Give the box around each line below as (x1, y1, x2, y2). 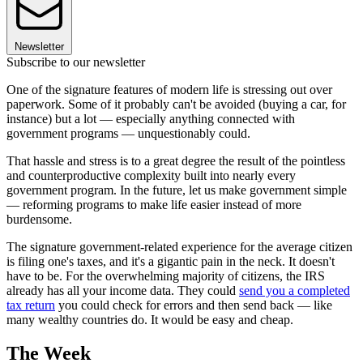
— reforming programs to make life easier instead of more (6, 197, 301, 211)
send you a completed (239, 283, 350, 297)
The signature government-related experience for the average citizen (6, 239, 352, 254)
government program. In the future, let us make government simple (6, 182, 347, 197)
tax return (6, 297, 55, 312)
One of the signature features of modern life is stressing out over (6, 82, 332, 96)
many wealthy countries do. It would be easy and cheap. (6, 312, 293, 327)
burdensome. (6, 211, 72, 226)
